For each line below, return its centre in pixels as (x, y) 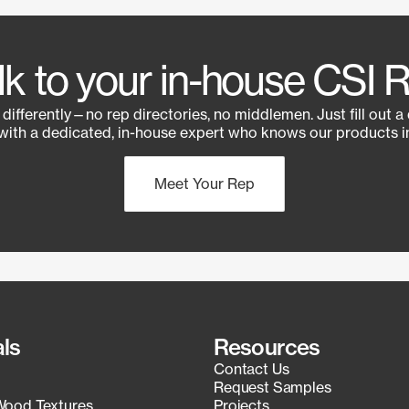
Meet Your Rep (204, 184)
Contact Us (252, 369)
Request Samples (273, 387)
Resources (267, 347)
